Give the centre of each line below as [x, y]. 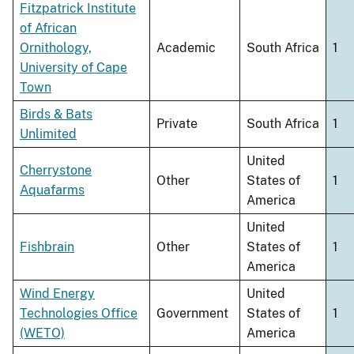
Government [192, 314]
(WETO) [42, 333]
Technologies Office [79, 314]
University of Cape [73, 68]
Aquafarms [52, 190]
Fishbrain [47, 247]
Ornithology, [56, 48]
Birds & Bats [56, 115]
